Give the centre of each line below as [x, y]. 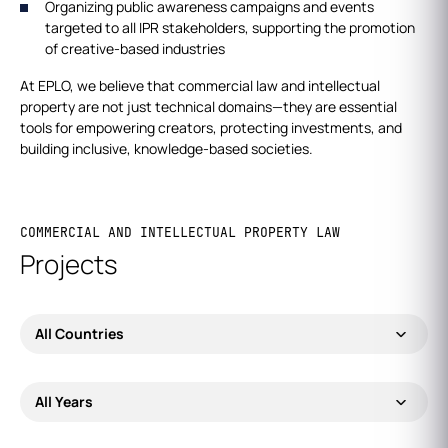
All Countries [79, 333]
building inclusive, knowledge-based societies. [166, 148]
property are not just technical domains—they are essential [208, 106]
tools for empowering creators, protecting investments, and [211, 127]
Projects [69, 264]
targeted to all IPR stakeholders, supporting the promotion [230, 27]
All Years [64, 401]
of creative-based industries [135, 48]
